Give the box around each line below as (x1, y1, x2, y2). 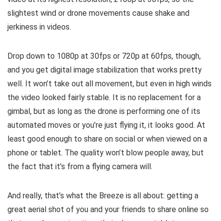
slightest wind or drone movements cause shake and (7, 8, 189, 18)
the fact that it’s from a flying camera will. (7, 161, 152, 171)
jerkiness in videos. (7, 22, 71, 32)
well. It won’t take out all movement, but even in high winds (7, 78, 212, 88)
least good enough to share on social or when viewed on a (7, 134, 207, 144)
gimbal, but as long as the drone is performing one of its (7, 106, 200, 116)
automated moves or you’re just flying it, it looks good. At (7, 120, 205, 130)
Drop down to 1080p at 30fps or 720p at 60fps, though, (7, 51, 201, 61)
